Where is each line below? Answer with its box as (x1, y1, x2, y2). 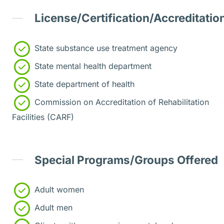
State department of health (32, 78, 134, 89)
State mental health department (32, 60, 151, 71)
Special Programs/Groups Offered (34, 152, 218, 166)
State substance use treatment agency (32, 42, 177, 53)
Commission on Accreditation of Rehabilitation (32, 96, 209, 107)
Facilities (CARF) (12, 111, 74, 122)
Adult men (32, 202, 72, 213)
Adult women (32, 184, 84, 195)
